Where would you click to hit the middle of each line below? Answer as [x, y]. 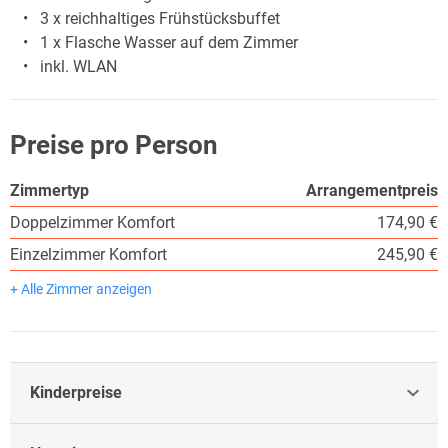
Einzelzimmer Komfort [88, 254]
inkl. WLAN [78, 66]
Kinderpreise [76, 392]
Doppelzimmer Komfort [92, 222]
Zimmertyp [49, 190]
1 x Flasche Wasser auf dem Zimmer [169, 42]
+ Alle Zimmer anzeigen [81, 288]
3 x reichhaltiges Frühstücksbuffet [160, 18]
